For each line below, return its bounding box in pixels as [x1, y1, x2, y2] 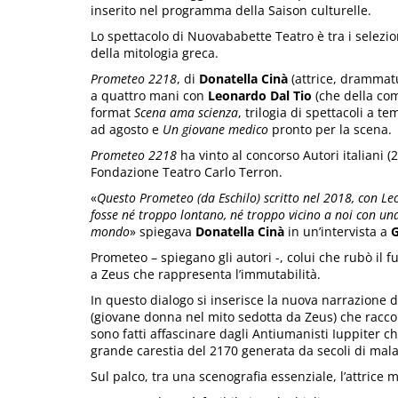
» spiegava [130, 223, 195, 241]
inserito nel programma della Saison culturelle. [91, 2, 371, 20]
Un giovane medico [163, 121, 268, 139]
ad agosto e [91, 121, 163, 139]
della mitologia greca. [91, 44, 219, 62]
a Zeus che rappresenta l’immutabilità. [91, 266, 321, 283]
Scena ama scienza [134, 104, 238, 122]
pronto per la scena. [268, 121, 392, 139]
